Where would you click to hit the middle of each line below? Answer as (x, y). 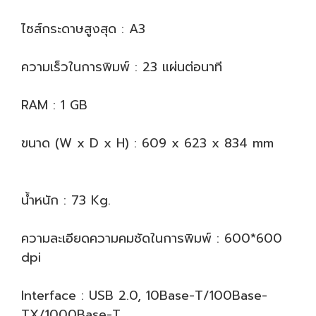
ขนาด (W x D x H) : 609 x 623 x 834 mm (147, 143)
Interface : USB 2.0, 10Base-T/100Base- (144, 296)
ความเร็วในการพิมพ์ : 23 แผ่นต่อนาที (124, 67)
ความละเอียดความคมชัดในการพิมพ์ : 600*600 (152, 238)
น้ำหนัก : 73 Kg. (66, 200)
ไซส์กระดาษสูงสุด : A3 (83, 29)
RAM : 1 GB (54, 105)
